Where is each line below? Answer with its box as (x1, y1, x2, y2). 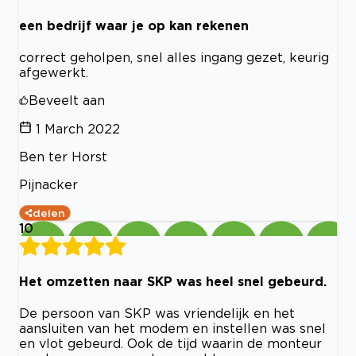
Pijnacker (19, 176, 78, 192)
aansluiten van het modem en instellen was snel (19, 321, 326, 336)
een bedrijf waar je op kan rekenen (19, 17, 249, 33)
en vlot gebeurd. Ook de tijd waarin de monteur (19, 336, 322, 351)
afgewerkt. (19, 64, 88, 79)
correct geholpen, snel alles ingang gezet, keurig (19, 49, 329, 64)
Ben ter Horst (19, 149, 107, 164)
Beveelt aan (29, 92, 105, 107)
